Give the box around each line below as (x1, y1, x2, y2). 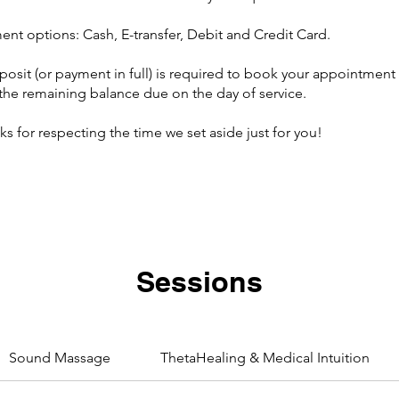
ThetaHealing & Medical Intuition (160, 349, 370, 366)
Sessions (136, 265, 263, 298)
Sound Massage (8, 349, 110, 366)
